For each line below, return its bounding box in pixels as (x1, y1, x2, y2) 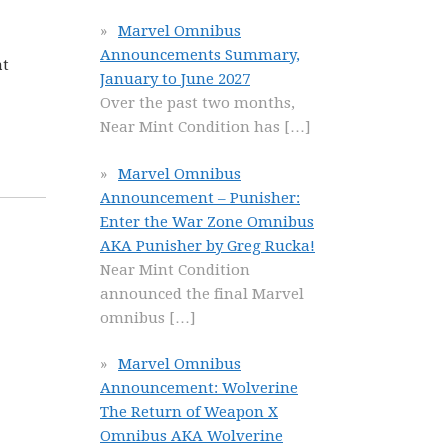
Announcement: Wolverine (100, 379, 298, 397)
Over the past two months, (100, 94, 295, 112)
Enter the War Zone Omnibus (100, 212, 314, 231)
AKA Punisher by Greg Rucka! (100, 236, 315, 255)
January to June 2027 (100, 70, 250, 88)
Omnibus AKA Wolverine (100, 427, 283, 445)
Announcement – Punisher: (100, 188, 300, 207)
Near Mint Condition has (100, 118, 284, 136)
